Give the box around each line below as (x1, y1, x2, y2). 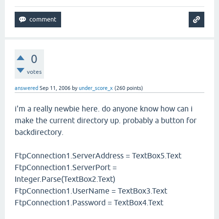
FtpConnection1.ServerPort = (15, 163, 117, 172)
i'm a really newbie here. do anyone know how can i (15, 104, 193, 113)
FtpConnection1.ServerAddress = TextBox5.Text (15, 151, 181, 160)
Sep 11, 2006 (40, 85, 70, 91)
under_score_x (79, 85, 113, 91)
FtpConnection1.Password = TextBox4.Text (15, 198, 163, 207)
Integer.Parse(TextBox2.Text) (15, 175, 115, 183)
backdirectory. (15, 128, 64, 136)
